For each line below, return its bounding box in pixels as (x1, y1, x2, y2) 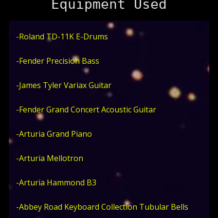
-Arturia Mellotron (16, 153, 83, 164)
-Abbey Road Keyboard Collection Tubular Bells (16, 201, 188, 213)
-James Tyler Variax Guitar (16, 80, 111, 91)
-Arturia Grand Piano (16, 128, 92, 140)
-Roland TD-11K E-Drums (16, 31, 108, 42)
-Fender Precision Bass (16, 55, 99, 67)
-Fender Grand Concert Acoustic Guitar (16, 104, 156, 115)
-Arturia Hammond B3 (16, 177, 96, 188)
